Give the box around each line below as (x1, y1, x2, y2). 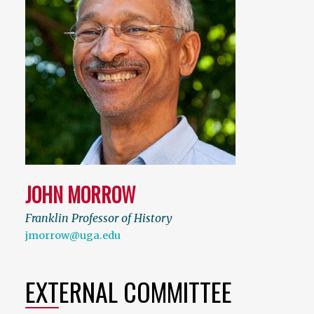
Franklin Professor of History (25, 211, 172, 226)
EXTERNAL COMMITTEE (25, 273, 232, 310)
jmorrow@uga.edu (25, 229, 121, 243)
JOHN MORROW (25, 180, 135, 210)
